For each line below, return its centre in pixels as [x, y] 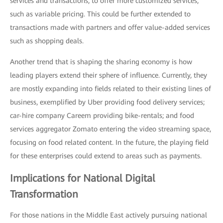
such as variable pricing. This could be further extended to [100, 14]
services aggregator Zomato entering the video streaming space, [111, 129]
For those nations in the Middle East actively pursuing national [109, 215]
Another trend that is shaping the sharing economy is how [101, 62]
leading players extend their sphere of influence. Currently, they [109, 75]
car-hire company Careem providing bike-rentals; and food [102, 115]
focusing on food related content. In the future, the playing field [109, 142]
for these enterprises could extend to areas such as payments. [106, 156]
